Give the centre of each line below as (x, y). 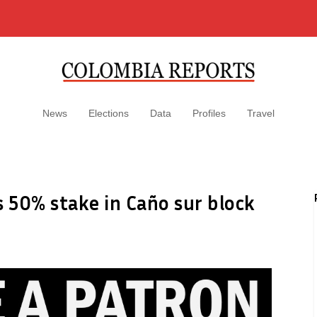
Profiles (209, 113)
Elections (109, 113)
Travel (261, 113)
